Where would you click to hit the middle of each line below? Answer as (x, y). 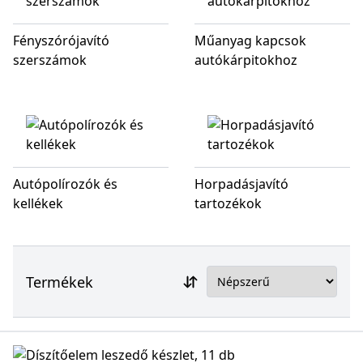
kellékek (38, 203)
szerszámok (50, 60)
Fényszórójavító (61, 41)
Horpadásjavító (241, 184)
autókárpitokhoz (246, 60)
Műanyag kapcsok (250, 41)
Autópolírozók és (65, 184)
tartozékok (228, 203)
